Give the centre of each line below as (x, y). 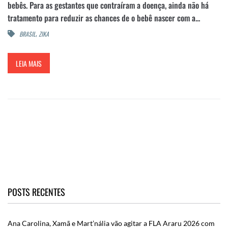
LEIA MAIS (29, 63)
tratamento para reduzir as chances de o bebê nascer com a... (104, 18)
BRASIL (27, 34)
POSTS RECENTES (36, 192)
